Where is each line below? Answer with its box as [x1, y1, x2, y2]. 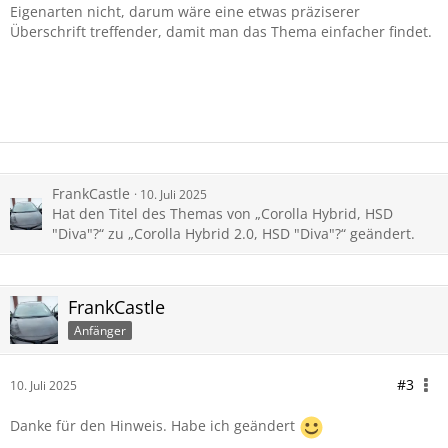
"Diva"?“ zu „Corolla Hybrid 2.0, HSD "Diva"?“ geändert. [52, 224, 415, 243]
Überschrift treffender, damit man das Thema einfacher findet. [10, 22, 432, 41]
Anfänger [74, 321, 126, 339]
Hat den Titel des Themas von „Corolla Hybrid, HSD [52, 204, 393, 223]
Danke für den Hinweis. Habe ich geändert [10, 416, 299, 436]
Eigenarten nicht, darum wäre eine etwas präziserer [10, 2, 360, 21]
